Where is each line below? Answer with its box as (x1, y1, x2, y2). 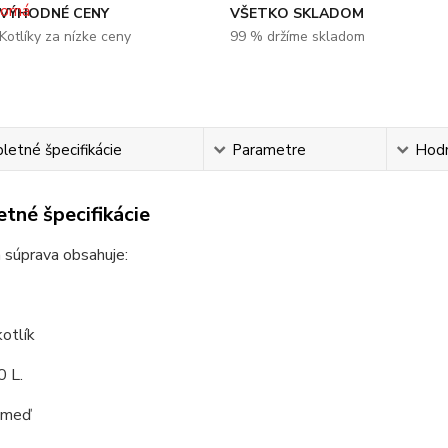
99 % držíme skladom (229, 27, 365, 46)
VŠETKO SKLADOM (229, 4, 364, 23)
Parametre (231, 140, 306, 160)
